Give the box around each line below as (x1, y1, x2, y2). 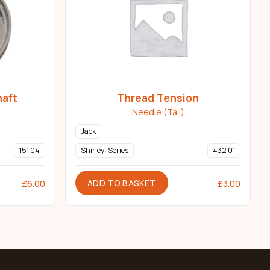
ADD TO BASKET (87, 177, 156, 189)
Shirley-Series (81, 145, 128, 156)
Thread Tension (117, 90, 199, 105)
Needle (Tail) (131, 106, 184, 118)
